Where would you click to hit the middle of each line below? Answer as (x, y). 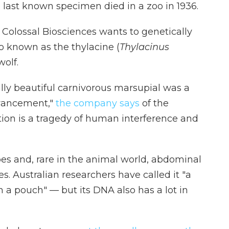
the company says (98, 103)
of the (154, 103)
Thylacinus (144, 47)
